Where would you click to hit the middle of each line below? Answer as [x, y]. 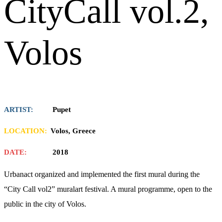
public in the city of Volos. [45, 204]
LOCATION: [26, 131]
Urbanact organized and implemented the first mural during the [102, 174]
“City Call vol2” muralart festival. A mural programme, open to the [108, 189]
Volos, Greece [73, 131]
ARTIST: [19, 109]
